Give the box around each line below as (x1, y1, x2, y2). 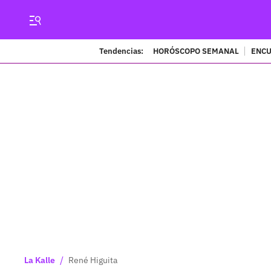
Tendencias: (99, 45, 143, 56)
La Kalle (24, 255, 55, 266)
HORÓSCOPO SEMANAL (152, 45, 239, 56)
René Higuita (68, 255, 117, 266)
